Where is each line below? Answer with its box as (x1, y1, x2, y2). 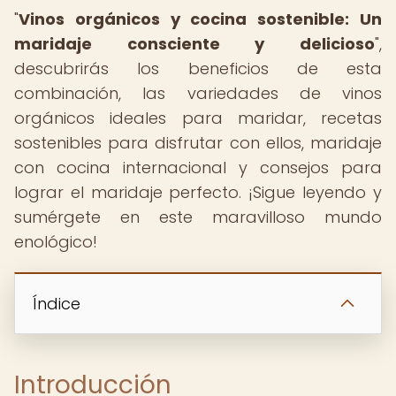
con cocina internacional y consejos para (14, 156, 382, 179)
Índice (33, 293, 80, 315)
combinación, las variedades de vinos (14, 82, 382, 104)
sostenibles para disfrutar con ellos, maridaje (14, 132, 382, 154)
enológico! (14, 231, 97, 253)
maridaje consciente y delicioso (14, 33, 375, 55)
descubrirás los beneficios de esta (14, 57, 382, 80)
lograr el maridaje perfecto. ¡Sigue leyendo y (14, 181, 382, 203)
